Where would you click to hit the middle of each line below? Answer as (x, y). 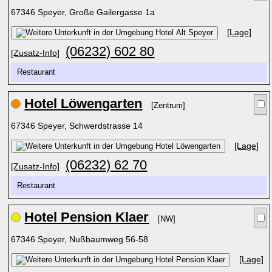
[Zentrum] (168, 106)
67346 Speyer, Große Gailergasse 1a (84, 12)
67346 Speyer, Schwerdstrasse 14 (78, 126)
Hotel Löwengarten (83, 104)
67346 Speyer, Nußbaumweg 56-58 (81, 239)
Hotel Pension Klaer (87, 217)
